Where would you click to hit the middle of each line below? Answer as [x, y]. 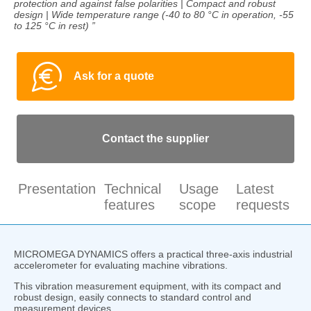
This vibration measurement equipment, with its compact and [148, 286]
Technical [133, 188]
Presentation [57, 188]
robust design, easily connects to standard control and [133, 297]
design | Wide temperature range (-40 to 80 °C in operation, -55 [154, 14]
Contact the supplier [155, 138]
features [129, 204]
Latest [255, 188]
